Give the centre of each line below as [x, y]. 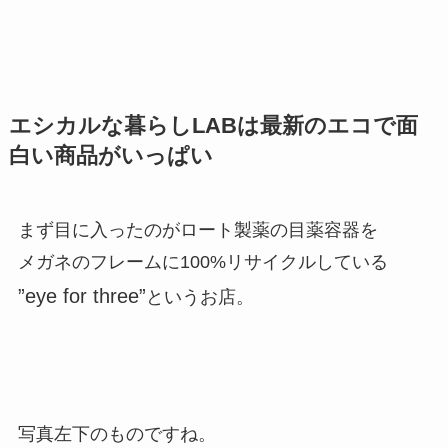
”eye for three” [81, 296]
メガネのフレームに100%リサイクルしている [202, 262]
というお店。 [199, 297]
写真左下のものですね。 [116, 434]
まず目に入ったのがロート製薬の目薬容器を [197, 230]
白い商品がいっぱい [110, 156]
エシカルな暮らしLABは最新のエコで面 [213, 126]
